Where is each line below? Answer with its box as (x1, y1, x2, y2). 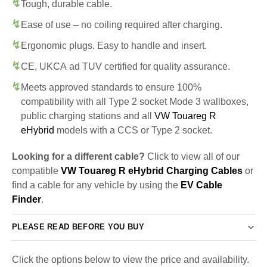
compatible (12, 165, 61, 176)
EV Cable (181, 179, 222, 190)
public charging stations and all (21, 110, 154, 121)
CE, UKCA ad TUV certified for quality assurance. (21, 61, 230, 72)
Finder (12, 194, 41, 204)
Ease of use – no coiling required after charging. (21, 19, 222, 30)
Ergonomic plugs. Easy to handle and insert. (21, 40, 207, 51)
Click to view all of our (145, 151, 240, 162)
